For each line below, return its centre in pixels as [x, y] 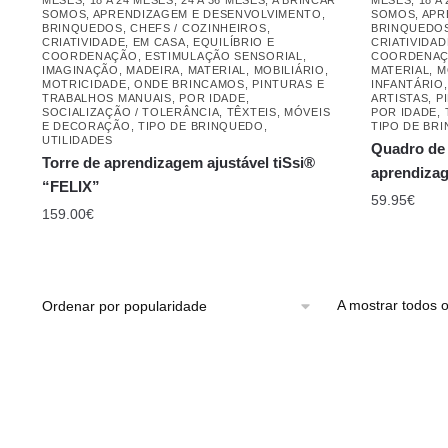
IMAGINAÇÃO [80, 69]
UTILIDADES [77, 139]
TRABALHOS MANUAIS [106, 97]
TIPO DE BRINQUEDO [200, 125]
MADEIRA [153, 69]
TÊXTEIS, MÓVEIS [278, 111]
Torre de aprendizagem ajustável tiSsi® [178, 162]
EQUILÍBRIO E [234, 41]
